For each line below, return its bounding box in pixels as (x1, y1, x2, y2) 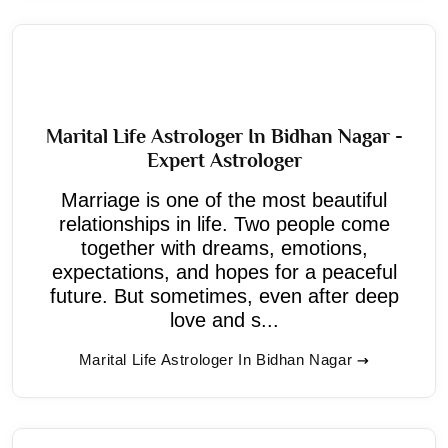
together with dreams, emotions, (80, 236, 368, 259)
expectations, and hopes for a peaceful (51, 260, 397, 283)
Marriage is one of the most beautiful (61, 188, 387, 211)
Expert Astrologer (146, 148, 302, 171)
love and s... (169, 308, 279, 331)
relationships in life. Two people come (58, 212, 390, 235)
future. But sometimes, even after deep (49, 284, 399, 307)
